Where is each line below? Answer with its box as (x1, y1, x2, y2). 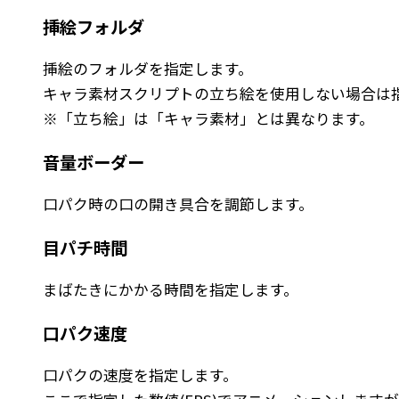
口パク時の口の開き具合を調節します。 (43, 192, 313, 215)
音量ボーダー (43, 149, 144, 175)
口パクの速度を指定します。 (43, 363, 238, 386)
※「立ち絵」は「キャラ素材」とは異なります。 (43, 107, 374, 129)
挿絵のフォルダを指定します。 (43, 57, 253, 79)
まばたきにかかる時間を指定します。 (43, 278, 298, 300)
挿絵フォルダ (43, 13, 144, 39)
